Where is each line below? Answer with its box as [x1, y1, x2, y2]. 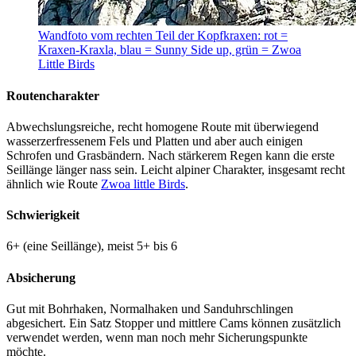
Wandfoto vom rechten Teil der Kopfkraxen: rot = [38, 29, 288, 43]
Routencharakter [6, 88, 99, 103]
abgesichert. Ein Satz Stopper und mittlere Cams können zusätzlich [6, 316, 341, 330]
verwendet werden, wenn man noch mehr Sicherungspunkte [6, 331, 308, 344]
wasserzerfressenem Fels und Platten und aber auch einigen [6, 133, 303, 148]
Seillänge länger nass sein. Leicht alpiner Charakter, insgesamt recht [6, 162, 345, 176]
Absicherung [6, 270, 75, 284]
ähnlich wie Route [6, 176, 101, 191]
